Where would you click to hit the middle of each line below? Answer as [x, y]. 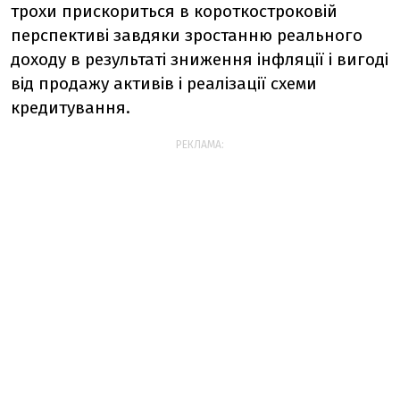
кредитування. [71, 108]
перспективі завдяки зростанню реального [187, 35]
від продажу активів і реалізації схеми [164, 83]
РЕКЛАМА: [200, 145]
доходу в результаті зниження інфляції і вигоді [200, 59]
